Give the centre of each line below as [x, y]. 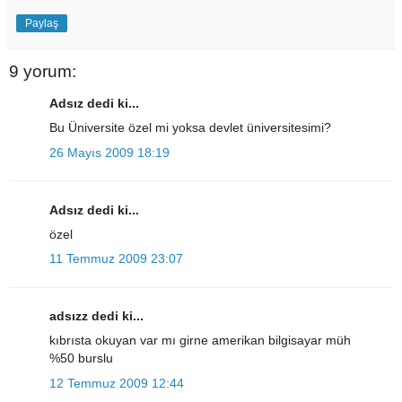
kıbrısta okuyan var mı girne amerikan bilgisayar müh [200, 341]
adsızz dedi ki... [96, 316]
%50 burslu [81, 358]
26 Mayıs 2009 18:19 [109, 152]
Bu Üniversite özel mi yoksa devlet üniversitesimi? [190, 128]
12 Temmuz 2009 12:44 [117, 383]
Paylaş [42, 23]
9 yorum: [43, 71]
